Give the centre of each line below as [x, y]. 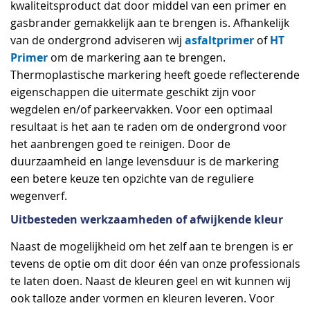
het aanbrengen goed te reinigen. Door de [120, 145]
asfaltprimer [219, 40]
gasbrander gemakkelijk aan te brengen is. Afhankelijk [150, 24]
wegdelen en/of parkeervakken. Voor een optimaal [142, 110]
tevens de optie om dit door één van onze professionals [155, 264]
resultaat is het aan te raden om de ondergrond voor [149, 127]
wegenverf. [39, 197]
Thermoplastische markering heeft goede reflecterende [155, 75]
